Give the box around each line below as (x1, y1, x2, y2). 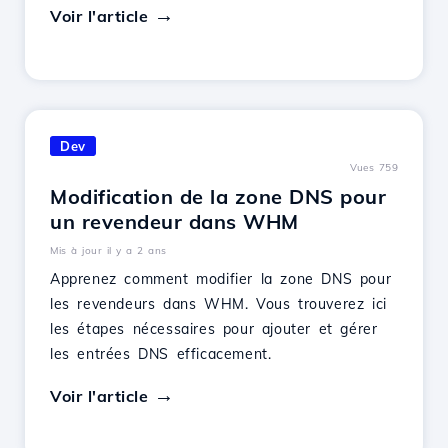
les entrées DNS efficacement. (50, 345, 272, 363)
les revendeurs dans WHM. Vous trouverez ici (50, 295, 387, 313)
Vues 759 (350, 161, 398, 174)
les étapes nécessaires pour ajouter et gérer (50, 320, 378, 338)
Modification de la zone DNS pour (50, 184, 386, 209)
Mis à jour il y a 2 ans (50, 244, 167, 257)
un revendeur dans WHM (50, 209, 299, 234)
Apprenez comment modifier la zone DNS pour (50, 270, 392, 288)
